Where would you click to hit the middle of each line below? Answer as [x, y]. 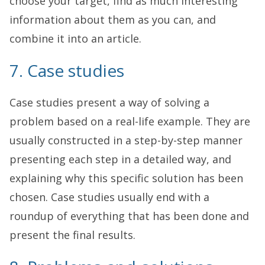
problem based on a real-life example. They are [130, 121]
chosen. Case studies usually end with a [109, 197]
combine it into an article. [75, 38]
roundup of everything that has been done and [129, 216]
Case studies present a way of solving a [109, 102]
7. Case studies [67, 70]
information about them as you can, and [113, 19]
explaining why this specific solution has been [126, 178]
